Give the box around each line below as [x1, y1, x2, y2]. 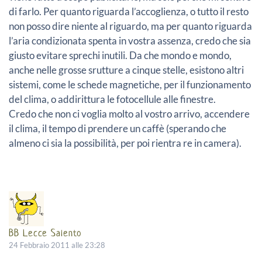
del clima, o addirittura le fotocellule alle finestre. [9, 92, 216, 105]
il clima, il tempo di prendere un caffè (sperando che [9, 122, 226, 135]
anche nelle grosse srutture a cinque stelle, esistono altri [9, 63, 244, 76]
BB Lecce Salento [9, 226, 82, 239]
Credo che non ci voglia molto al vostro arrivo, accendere [9, 107, 250, 120]
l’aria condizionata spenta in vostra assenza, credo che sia [9, 34, 251, 47]
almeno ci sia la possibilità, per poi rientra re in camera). [9, 136, 242, 149]
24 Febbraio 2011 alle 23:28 [9, 240, 105, 250]
